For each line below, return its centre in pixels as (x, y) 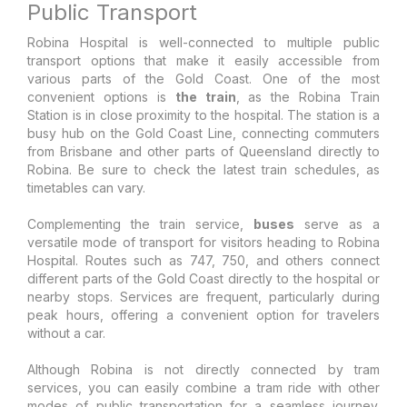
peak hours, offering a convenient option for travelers (203, 314)
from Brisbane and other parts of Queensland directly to (203, 151)
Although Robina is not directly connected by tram (203, 369)
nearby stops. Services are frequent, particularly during (203, 296)
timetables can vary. (86, 187)
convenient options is (101, 96)
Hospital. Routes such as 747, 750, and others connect (203, 260)
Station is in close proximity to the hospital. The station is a (203, 114)
